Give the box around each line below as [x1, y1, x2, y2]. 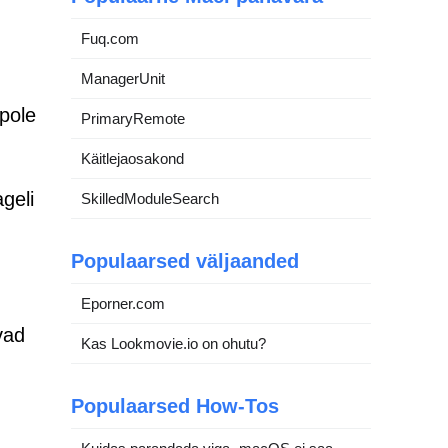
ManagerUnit [81, 70, 165, 87]
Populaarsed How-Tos [71, 395, 279, 417]
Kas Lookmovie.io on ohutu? [81, 335, 266, 352]
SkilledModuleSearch [81, 190, 219, 207]
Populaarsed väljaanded [71, 250, 299, 272]
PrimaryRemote [81, 110, 185, 127]
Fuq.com [81, 30, 139, 47]
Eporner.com [81, 295, 165, 312]
